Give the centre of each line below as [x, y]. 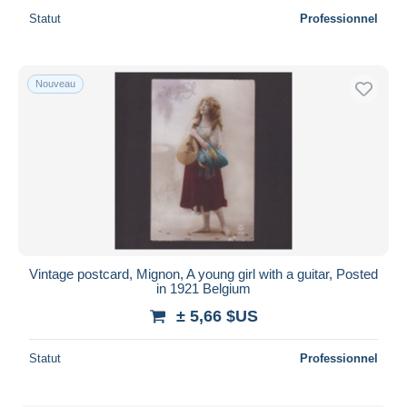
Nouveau [55, 83]
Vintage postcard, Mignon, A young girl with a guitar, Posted [203, 273]
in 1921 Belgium [203, 288]
